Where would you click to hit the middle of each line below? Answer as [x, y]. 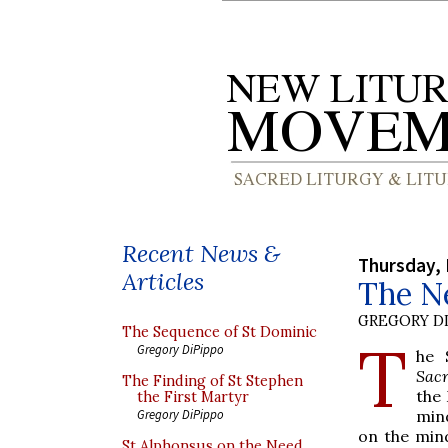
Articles [163, 281]
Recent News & [201, 253]
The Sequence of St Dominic [219, 332]
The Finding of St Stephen [212, 381]
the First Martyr [193, 397]
